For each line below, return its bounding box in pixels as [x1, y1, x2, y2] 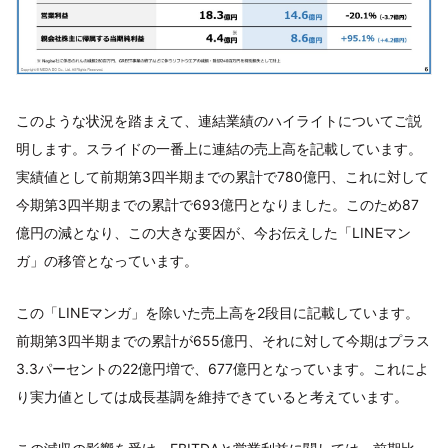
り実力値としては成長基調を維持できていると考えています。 [16, 387, 408, 405]
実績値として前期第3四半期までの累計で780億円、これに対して [16, 167, 429, 185]
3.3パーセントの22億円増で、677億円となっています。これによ [16, 359, 429, 377]
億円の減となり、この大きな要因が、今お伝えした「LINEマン [16, 223, 411, 241]
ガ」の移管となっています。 [16, 251, 198, 269]
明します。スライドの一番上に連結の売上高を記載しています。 [16, 139, 422, 157]
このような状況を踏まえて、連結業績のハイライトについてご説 [16, 111, 422, 129]
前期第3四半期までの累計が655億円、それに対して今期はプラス [16, 331, 430, 349]
